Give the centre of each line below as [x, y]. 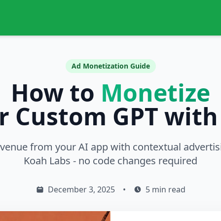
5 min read [165, 189]
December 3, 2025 [81, 189]
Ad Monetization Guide [110, 66]
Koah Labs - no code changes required [110, 161]
